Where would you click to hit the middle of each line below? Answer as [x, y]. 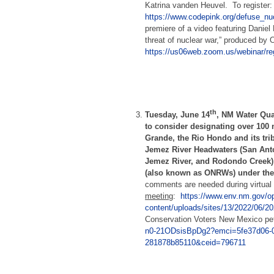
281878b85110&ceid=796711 [196, 243]
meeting [159, 196]
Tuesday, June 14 [178, 115]
